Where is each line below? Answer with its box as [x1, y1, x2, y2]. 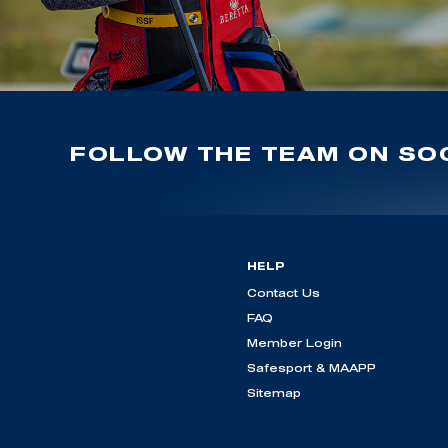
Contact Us [247, 286, 320, 300]
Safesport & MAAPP [247, 361, 376, 375]
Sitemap [247, 386, 301, 400]
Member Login [247, 336, 342, 350]
